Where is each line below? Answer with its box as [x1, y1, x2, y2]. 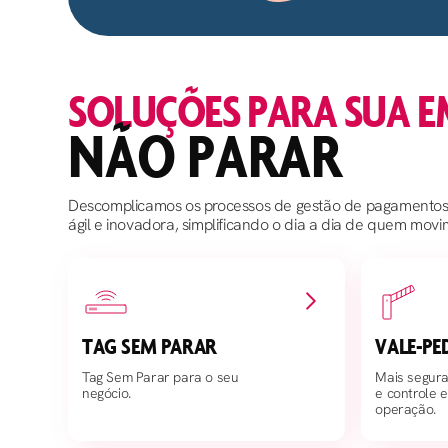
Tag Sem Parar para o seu [82, 368, 239, 386]
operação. [375, 400, 436, 418]
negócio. [82, 384, 131, 402]
